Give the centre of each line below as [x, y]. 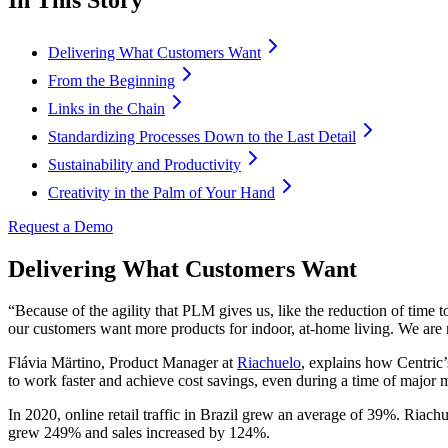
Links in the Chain [106, 108]
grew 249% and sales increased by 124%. [139, 433]
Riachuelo [269, 363]
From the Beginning [111, 80]
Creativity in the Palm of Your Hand [161, 192]
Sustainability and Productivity [144, 164]
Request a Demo [60, 226]
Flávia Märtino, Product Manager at [122, 363]
